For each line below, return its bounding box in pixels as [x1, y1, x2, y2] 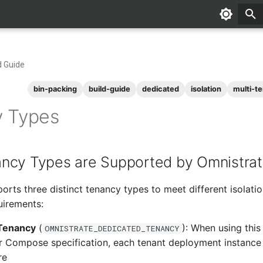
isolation [191, 85, 221, 93]
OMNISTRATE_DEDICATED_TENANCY [45, 223, 180, 234]
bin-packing [33, 85, 77, 93]
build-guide [89, 85, 130, 93]
